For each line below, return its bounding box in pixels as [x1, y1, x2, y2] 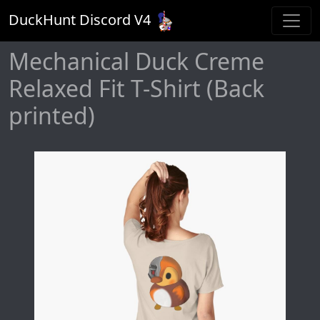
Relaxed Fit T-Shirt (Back [9, 73, 264, 104]
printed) [9, 100, 95, 131]
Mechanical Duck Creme [9, 46, 264, 77]
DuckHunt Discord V [9, 10, 143, 29]
